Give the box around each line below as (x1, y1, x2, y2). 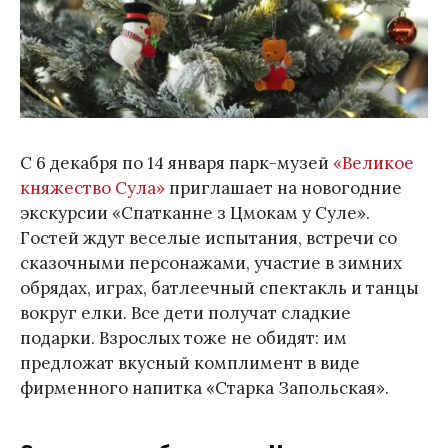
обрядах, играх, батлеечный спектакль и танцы (20, 277, 419, 300)
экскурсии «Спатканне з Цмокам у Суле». (20, 202, 370, 225)
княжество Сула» (20, 177, 165, 200)
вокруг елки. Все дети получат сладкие (20, 302, 351, 325)
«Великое (333, 152, 414, 175)
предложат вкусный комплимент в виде (20, 352, 360, 375)
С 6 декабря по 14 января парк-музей (20, 152, 333, 175)
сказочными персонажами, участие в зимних (20, 252, 402, 275)
